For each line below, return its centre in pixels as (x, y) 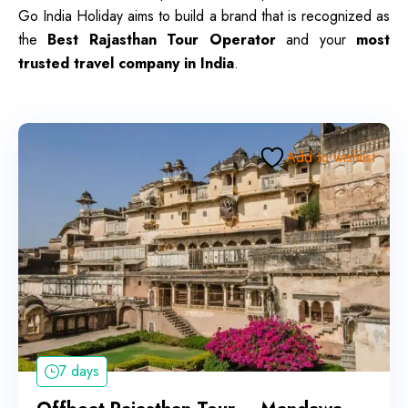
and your (316, 39)
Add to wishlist (331, 157)
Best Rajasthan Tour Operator (162, 39)
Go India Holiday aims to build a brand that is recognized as (204, 15)
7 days (79, 372)
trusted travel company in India (126, 63)
